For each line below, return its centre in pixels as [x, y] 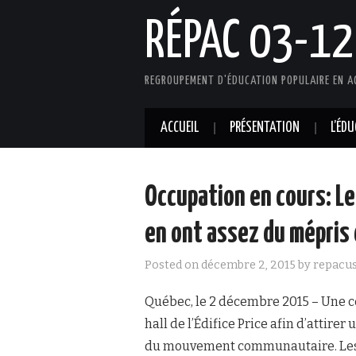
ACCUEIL [180, 128]
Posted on [173, 265]
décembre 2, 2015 [248, 265]
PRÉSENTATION [265, 128]
